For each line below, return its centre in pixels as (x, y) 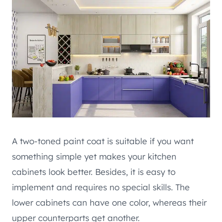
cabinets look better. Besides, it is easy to (94, 171)
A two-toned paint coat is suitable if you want (103, 141)
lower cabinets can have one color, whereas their (109, 202)
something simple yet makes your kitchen (94, 156)
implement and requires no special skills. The (101, 187)
